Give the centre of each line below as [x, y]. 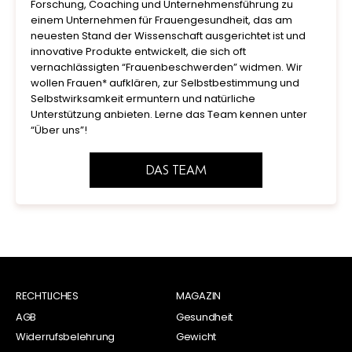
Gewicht [196, 337]
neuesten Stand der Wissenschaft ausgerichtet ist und [168, 36]
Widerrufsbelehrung [65, 337]
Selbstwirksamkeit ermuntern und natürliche [143, 99]
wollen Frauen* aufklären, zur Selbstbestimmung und [165, 83]
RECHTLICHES [47, 296]
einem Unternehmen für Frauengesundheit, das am [161, 20]
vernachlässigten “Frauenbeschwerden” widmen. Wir [167, 68]
